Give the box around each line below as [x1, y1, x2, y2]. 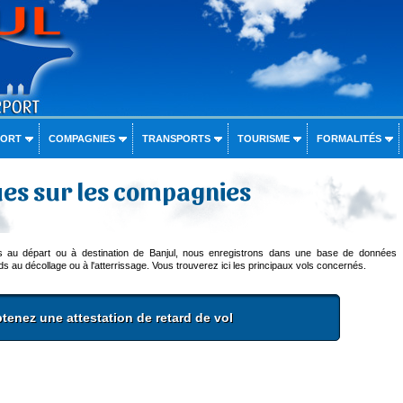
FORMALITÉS [316, 133, 381, 144]
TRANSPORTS [141, 133, 210, 144]
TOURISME [237, 133, 290, 144]
